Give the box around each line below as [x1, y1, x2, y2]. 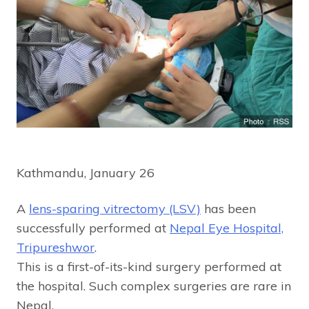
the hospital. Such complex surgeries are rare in [17, 277, 291, 294]
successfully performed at [17, 219, 170, 236]
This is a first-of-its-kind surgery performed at [17, 258, 281, 275]
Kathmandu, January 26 [17, 164, 154, 181]
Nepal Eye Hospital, [170, 219, 283, 236]
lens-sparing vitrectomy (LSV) [29, 200, 201, 217]
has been [201, 200, 256, 217]
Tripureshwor [17, 239, 94, 255]
